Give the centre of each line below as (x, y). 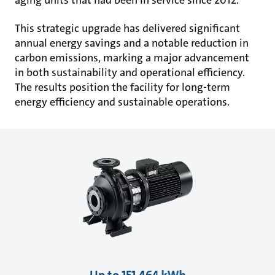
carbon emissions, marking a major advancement (132, 57)
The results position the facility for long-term (122, 87)
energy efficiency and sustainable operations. (122, 102)
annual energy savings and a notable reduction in (132, 43)
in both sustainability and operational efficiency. (130, 72)
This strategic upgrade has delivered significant (127, 28)
